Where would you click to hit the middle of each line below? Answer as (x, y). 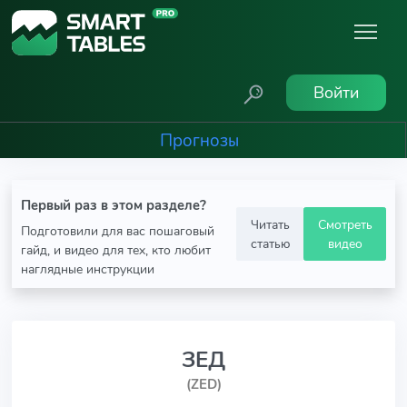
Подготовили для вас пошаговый (118, 231)
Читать (270, 224)
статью (270, 243)
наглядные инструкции (88, 269)
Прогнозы (199, 140)
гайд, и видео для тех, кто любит (116, 250)
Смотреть (345, 224)
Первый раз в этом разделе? (114, 205)
